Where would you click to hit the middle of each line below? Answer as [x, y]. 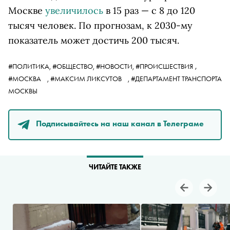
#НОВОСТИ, [116, 66]
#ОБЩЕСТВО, [74, 66]
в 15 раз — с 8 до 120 [149, 10]
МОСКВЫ [24, 91]
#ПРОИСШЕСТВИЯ [164, 66]
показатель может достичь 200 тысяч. [94, 40]
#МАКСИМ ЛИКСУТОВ [87, 78]
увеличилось [74, 10]
